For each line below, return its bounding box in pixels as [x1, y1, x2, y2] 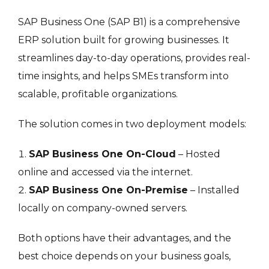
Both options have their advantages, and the [18, 232, 231, 244]
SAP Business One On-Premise [29, 184, 188, 196]
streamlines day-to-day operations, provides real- [18, 52, 250, 64]
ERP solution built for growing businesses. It [18, 34, 229, 46]
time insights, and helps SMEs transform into [18, 70, 229, 82]
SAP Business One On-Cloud [29, 148, 176, 160]
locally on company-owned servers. [18, 202, 187, 214]
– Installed [188, 184, 240, 196]
